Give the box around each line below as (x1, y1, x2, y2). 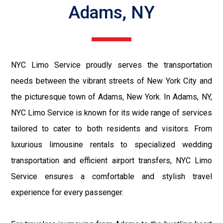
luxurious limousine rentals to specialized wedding (11, 139, 212, 149)
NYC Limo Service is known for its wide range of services (11, 108, 212, 117)
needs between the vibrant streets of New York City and (11, 76, 212, 86)
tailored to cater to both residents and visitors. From (11, 123, 212, 133)
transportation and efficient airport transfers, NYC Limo (11, 155, 212, 165)
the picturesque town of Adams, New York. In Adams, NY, (11, 92, 212, 102)
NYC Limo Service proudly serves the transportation (11, 60, 212, 70)
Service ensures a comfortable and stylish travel (11, 171, 212, 181)
